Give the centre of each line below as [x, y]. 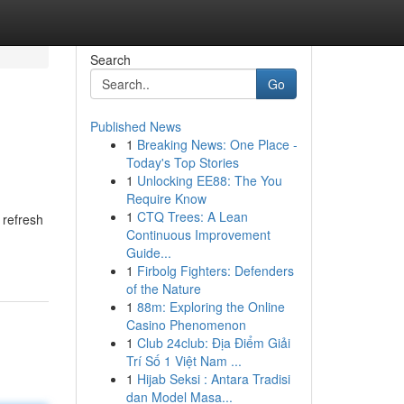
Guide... [148, 252]
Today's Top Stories [182, 162]
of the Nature [163, 289]
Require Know [166, 198]
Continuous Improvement [198, 234]
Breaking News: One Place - [217, 144]
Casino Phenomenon [186, 325]
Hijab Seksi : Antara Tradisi [213, 379]
